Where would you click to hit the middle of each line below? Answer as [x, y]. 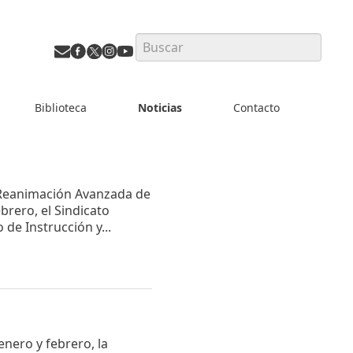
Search [153, 39]
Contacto [256, 107]
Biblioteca [60, 107]
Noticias [160, 107]
